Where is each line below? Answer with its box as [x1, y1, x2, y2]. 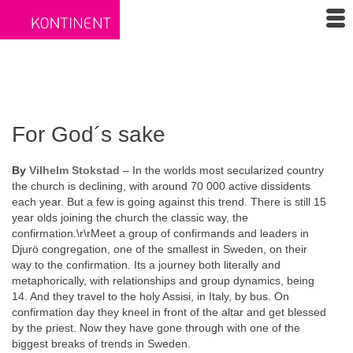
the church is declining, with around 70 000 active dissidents [12, 180, 310, 192]
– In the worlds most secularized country [120, 164, 324, 176]
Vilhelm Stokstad [29, 164, 120, 176]
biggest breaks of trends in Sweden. [12, 337, 191, 350]
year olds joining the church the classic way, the [12, 211, 248, 224]
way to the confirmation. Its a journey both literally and [12, 258, 281, 271]
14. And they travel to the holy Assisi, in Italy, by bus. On [12, 290, 289, 303]
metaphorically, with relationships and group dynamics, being [12, 274, 314, 287]
